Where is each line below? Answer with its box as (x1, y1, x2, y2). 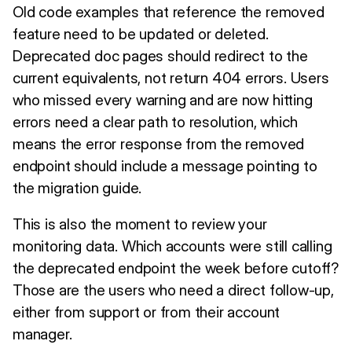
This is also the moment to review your (13, 214, 267, 233)
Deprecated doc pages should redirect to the (13, 46, 308, 65)
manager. (13, 324, 72, 343)
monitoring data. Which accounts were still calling (13, 236, 332, 255)
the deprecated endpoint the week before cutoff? (13, 258, 339, 277)
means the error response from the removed (13, 134, 305, 153)
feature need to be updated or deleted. (13, 24, 269, 43)
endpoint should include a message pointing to (13, 156, 317, 175)
